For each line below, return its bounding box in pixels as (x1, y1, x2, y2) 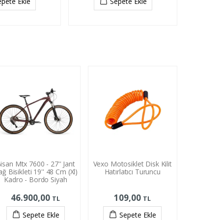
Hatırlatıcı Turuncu (104, 166, 161, 176)
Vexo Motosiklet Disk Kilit (93, 159, 172, 168)
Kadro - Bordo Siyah (4, 174, 67, 184)
